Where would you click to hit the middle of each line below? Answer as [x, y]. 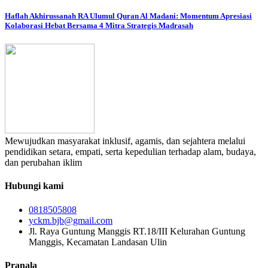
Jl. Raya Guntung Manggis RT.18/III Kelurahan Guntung [137, 231]
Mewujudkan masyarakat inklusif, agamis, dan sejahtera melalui [125, 141]
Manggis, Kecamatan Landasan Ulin [98, 242]
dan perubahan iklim [43, 162]
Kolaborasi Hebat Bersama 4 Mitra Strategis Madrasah [99, 25]
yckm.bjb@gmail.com [71, 220]
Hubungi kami [34, 186]
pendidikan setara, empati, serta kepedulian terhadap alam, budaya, [130, 151]
